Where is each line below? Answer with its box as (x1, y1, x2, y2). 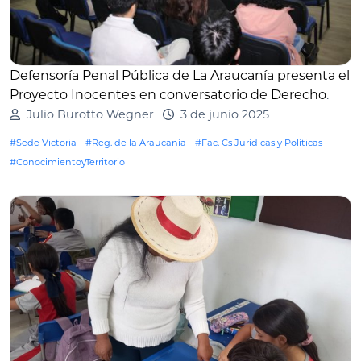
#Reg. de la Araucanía (85, 137, 186, 149)
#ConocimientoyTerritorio (10, 156, 125, 168)
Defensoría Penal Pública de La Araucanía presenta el (10, 68, 350, 84)
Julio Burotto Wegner (26, 107, 154, 122)
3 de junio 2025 (180, 107, 269, 122)
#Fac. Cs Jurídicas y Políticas (195, 137, 322, 149)
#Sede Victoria (10, 137, 77, 149)
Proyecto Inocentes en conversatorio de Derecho (10, 87, 326, 103)
